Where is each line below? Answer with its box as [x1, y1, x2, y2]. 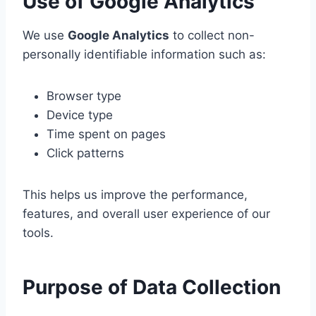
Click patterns [47, 145, 124, 160]
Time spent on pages [47, 126, 166, 141]
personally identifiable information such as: [23, 47, 266, 61]
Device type [47, 107, 113, 122]
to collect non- [169, 28, 255, 42]
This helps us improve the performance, [23, 187, 248, 202]
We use [23, 28, 68, 42]
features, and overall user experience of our [23, 206, 270, 221]
